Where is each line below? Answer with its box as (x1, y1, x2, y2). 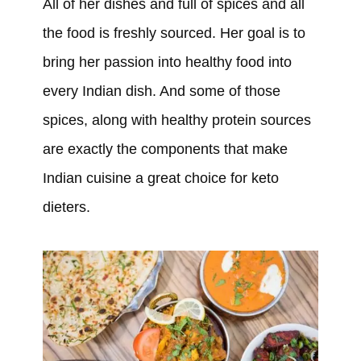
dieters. (42, 198, 90, 215)
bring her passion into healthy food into (42, 53, 292, 70)
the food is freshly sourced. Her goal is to (42, 24, 305, 41)
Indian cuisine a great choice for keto (42, 169, 279, 186)
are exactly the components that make (42, 140, 288, 157)
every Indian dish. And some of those (42, 82, 280, 99)
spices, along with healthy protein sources (42, 111, 311, 128)
